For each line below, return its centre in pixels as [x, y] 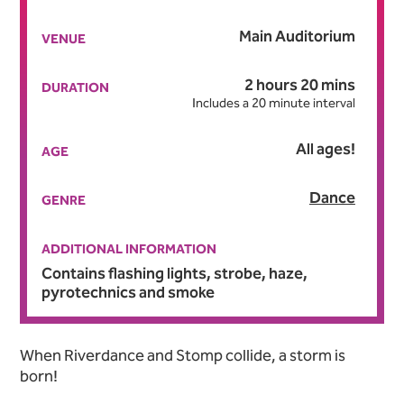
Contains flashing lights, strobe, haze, [174, 274]
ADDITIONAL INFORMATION [129, 249]
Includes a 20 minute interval [273, 103]
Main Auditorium [297, 37]
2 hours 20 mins [299, 85]
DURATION [75, 88]
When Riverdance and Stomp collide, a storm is [183, 356]
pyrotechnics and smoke [128, 293]
